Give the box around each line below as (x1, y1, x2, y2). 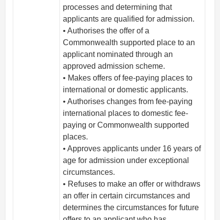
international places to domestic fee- (63, 109, 189, 118)
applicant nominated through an (63, 50, 173, 59)
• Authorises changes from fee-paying (63, 97, 193, 106)
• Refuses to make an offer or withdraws (63, 180, 201, 189)
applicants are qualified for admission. (63, 15, 195, 24)
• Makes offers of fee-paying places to (63, 74, 193, 82)
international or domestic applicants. (63, 85, 189, 94)
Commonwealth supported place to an (63, 38, 195, 47)
